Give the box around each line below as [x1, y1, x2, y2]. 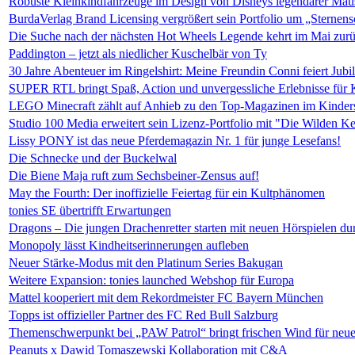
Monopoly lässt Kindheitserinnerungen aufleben [9, 239, 249, 252]
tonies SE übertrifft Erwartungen [9, 204, 171, 217]
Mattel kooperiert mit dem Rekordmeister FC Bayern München [9, 291, 323, 304]
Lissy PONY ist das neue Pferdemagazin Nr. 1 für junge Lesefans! [9, 134, 341, 147]
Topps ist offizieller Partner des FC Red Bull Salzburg [9, 308, 278, 322]
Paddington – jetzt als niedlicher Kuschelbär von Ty [9, 47, 267, 60]
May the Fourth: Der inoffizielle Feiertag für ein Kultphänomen [9, 186, 325, 200]
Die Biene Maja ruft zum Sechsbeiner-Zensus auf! [9, 169, 259, 182]
